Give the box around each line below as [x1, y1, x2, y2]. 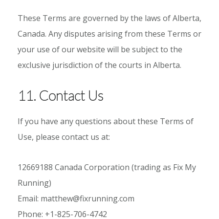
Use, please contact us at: [17, 131, 110, 142]
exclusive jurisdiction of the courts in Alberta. [17, 59, 181, 70]
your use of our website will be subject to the [17, 44, 182, 55]
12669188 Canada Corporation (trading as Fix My [17, 161, 196, 173]
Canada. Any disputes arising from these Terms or [17, 28, 201, 39]
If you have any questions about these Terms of [17, 115, 194, 127]
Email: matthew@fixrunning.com [17, 193, 134, 204]
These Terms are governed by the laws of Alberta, [17, 12, 201, 23]
